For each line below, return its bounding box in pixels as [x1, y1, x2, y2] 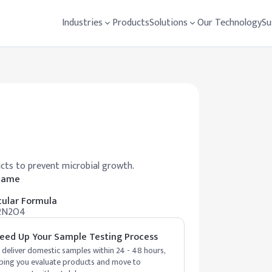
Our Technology [197, 15, 262, 31]
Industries [62, 15, 103, 31]
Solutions [149, 15, 188, 31]
